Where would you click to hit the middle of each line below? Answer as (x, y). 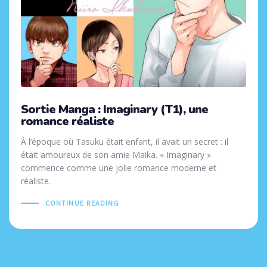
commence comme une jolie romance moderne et (119, 168)
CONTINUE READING (82, 203)
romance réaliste (67, 122)
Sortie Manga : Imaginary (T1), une (114, 110)
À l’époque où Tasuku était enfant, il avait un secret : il (125, 142)
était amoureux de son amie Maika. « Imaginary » (116, 155)
